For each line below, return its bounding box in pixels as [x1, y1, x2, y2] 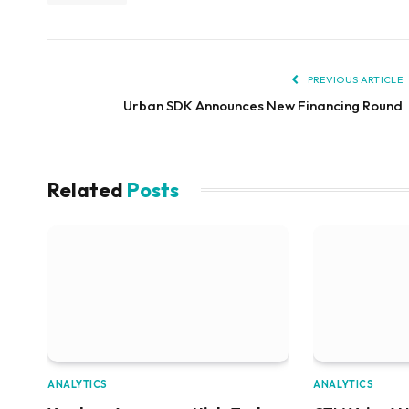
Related [47, 176, 127, 203]
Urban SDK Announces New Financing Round [123, 96, 403, 114]
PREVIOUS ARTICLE [305, 72, 403, 86]
